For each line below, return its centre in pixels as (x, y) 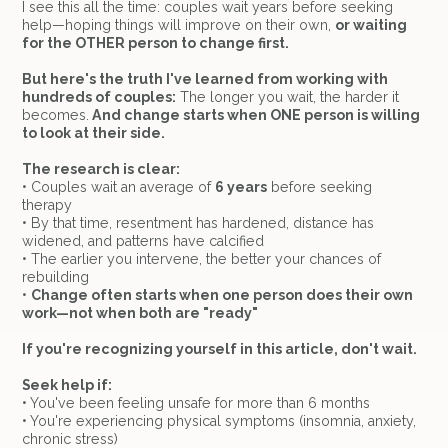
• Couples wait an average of (119, 187)
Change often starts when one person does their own (222, 295)
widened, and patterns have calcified (143, 241)
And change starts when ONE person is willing (255, 115)
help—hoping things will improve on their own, (179, 25)
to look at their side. (94, 133)
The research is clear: (101, 169)
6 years (241, 187)
